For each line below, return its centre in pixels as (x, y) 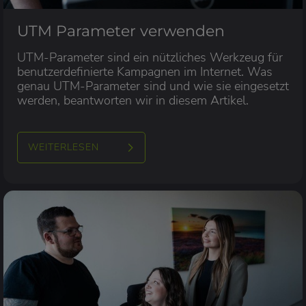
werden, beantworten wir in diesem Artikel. (133, 101)
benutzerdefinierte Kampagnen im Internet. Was (145, 72)
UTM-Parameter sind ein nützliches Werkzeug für (150, 58)
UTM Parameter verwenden (121, 31)
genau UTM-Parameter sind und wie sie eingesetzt (153, 86)
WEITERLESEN (64, 148)
